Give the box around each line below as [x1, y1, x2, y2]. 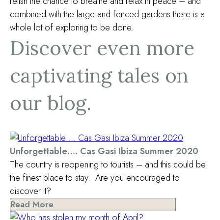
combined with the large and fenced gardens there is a [10, 8, 205, 21]
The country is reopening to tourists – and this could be [10, 158, 206, 171]
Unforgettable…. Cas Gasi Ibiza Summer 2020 [10, 145, 198, 158]
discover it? [10, 185, 51, 197]
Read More [10, 198, 54, 210]
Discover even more [10, 35, 194, 60]
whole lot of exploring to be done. [10, 21, 134, 34]
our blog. [10, 90, 91, 115]
